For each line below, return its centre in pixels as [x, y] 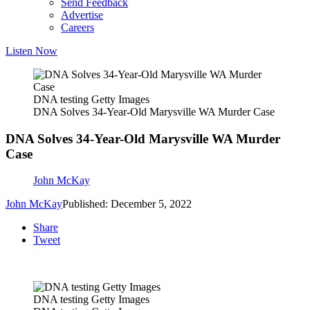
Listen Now [31, 51]
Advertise [82, 15]
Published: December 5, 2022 [127, 204]
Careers [77, 27]
